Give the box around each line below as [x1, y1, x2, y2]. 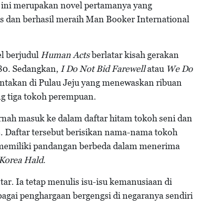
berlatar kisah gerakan [90, 50, 179, 60]
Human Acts [41, 50, 90, 60]
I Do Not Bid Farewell [60, 63, 145, 74]
